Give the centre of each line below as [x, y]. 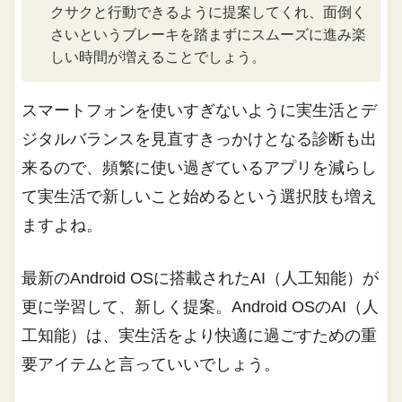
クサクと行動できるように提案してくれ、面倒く [209, 13]
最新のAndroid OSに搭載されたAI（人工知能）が [201, 279]
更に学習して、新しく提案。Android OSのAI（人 [201, 307]
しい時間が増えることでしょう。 [158, 57]
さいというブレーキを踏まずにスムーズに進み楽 [209, 35]
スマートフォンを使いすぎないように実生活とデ [200, 111]
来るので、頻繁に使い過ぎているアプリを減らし [200, 168]
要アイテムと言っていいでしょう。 [151, 365]
